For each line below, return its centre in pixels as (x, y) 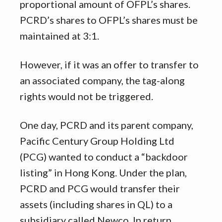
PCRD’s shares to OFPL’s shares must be (109, 20)
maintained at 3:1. (59, 35)
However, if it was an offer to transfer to (109, 64)
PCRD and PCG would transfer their (100, 188)
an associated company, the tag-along (102, 80)
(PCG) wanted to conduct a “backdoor (104, 156)
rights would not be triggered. (86, 96)
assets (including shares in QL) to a (96, 204)
